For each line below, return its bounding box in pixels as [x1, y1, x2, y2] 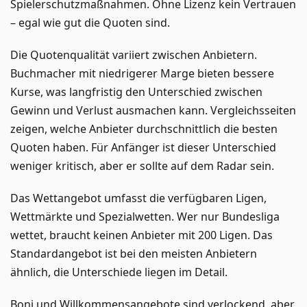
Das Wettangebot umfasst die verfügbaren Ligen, [10, 190, 267, 206]
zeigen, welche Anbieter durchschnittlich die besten [10, 121, 278, 136]
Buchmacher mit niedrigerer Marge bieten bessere [10, 65, 274, 81]
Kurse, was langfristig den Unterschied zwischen [10, 84, 262, 99]
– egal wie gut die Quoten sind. [10, 14, 170, 30]
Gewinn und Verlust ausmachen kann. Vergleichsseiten [10, 102, 296, 118]
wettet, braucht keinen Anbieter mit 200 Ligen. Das [10, 227, 273, 243]
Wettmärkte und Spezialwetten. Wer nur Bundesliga [10, 208, 280, 224]
